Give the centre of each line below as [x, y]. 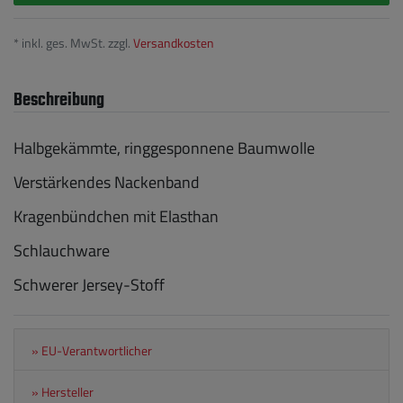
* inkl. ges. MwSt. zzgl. [73, 42]
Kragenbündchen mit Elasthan [116, 216]
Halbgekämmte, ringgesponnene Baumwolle [164, 148]
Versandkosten [174, 42]
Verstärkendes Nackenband [107, 182]
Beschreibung [59, 100]
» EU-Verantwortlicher [91, 351]
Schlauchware [62, 250]
